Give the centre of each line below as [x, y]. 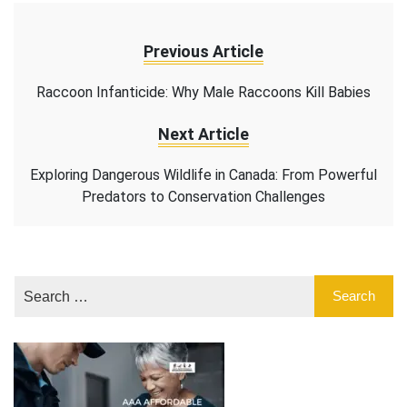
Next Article [203, 134]
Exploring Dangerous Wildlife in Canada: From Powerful [203, 175]
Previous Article [203, 52]
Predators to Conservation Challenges [203, 197]
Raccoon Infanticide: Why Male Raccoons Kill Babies [203, 93]
